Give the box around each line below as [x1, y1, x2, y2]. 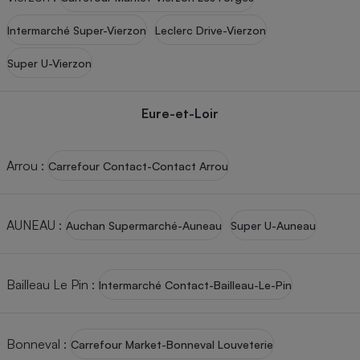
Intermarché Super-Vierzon [7, 22, 146, 37]
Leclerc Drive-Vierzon [155, 22, 266, 37]
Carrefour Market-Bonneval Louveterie [71, 337, 273, 351]
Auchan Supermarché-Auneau [66, 218, 222, 232]
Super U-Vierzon [7, 55, 92, 70]
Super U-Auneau [231, 218, 316, 232]
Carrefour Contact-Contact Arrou [48, 158, 228, 173]
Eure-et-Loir [141, 105, 219, 121]
